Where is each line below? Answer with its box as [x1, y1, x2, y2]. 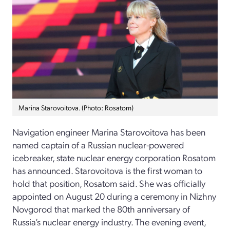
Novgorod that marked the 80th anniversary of [12, 203, 190, 215]
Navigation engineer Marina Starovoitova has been [12, 126, 205, 138]
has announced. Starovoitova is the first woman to [12, 164, 202, 177]
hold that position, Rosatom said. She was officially [12, 177, 205, 189]
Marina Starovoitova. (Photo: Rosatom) [18, 103, 133, 112]
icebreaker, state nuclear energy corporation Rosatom [12, 151, 216, 164]
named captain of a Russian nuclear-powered [12, 139, 184, 151]
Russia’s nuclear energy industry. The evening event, [12, 216, 206, 228]
